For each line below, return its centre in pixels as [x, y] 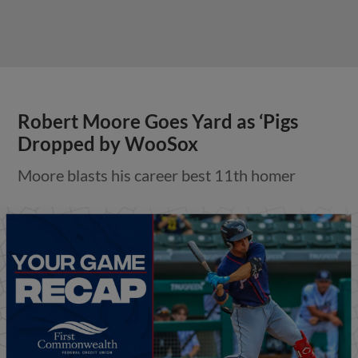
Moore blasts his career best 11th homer [157, 175]
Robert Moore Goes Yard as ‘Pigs [158, 121]
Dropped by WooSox [108, 143]
